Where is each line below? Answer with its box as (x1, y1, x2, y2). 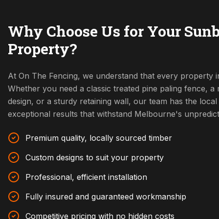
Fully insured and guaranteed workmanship (25, 192, 186, 201)
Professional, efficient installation (25, 172, 147, 182)
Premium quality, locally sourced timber (25, 133, 172, 143)
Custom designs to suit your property (25, 153, 164, 162)
